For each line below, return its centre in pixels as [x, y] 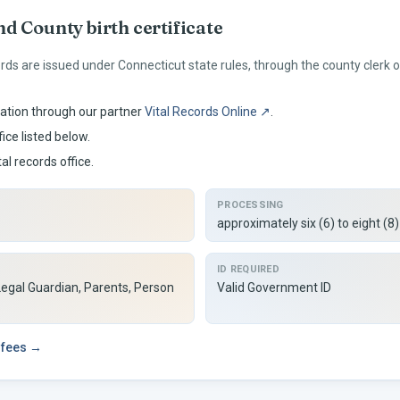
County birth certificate [120, 27]
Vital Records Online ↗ [208, 112]
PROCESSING [250, 205]
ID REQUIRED [249, 269]
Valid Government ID [274, 287]
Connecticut [152, 65]
